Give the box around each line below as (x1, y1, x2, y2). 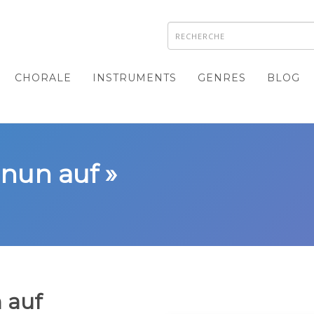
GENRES (198, 71, 246, 84)
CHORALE (15, 71, 71, 84)
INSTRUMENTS (93, 71, 177, 84)
